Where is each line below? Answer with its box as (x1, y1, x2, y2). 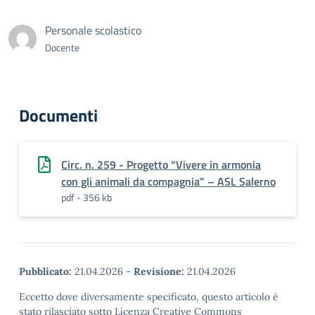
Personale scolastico (45, 22, 141, 39)
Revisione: (134, 265, 184, 278)
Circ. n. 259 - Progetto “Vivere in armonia (61, 156, 261, 173)
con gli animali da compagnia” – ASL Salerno (61, 173, 276, 190)
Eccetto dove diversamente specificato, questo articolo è (19, 290, 278, 303)
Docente (45, 40, 79, 55)
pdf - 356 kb (61, 190, 112, 205)
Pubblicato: (19, 265, 72, 278)
